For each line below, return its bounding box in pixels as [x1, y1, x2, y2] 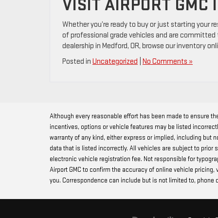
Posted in [62, 57, 92, 67]
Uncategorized [92, 57, 138, 67]
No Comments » [143, 57, 193, 67]
